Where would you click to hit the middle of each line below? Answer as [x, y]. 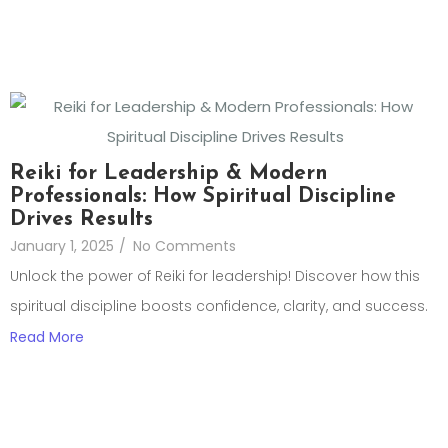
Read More [47, 336]
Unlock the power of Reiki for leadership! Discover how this [215, 275]
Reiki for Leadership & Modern [169, 173]
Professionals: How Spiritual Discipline [203, 196]
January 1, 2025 [62, 245]
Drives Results [81, 219]
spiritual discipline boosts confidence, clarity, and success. [219, 305]
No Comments [184, 245]
